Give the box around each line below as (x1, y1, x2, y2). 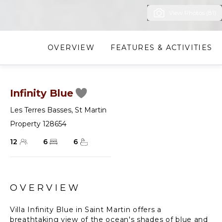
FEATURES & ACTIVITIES (111, 43, 213, 52)
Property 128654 (10, 119, 66, 128)
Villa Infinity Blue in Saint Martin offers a (10, 205, 162, 214)
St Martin (75, 105, 107, 114)
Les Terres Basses (10, 105, 71, 114)
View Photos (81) (169, 8, 216, 16)
